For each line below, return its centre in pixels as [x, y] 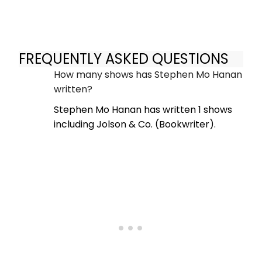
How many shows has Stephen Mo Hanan [148, 75]
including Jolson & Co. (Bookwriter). [135, 125]
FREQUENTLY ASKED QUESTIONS [124, 58]
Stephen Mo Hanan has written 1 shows [143, 110]
